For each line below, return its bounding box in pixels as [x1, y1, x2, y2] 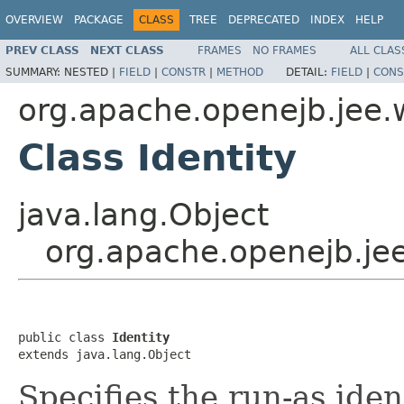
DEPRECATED [228, 14, 299, 26]
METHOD [216, 65, 263, 78]
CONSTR [161, 65, 206, 78]
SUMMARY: [5, 65, 64, 78]
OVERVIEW [5, 14, 63, 26]
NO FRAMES [252, 43, 317, 57]
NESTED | [64, 65, 119, 78]
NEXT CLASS [90, 43, 164, 57]
